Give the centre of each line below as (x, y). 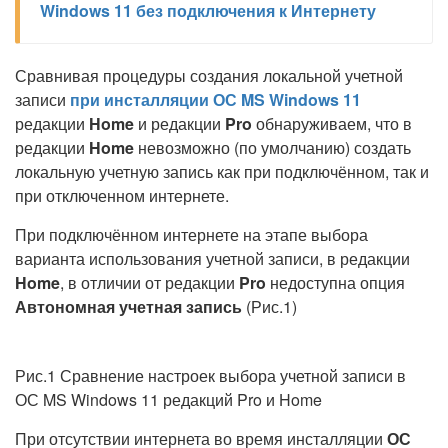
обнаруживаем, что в (332, 123)
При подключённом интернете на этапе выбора (191, 234)
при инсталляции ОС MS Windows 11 (215, 99)
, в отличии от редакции (149, 282)
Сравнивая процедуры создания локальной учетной (209, 75)
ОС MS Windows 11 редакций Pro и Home (168, 399)
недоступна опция (335, 282)
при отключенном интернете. (122, 195)
